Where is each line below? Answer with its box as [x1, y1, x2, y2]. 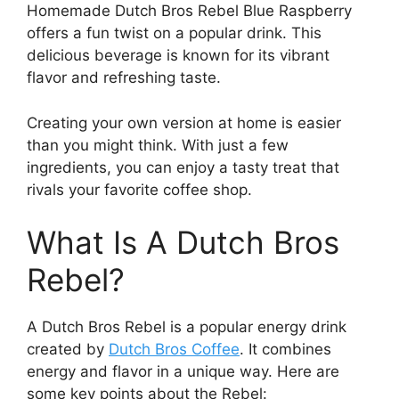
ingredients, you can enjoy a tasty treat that [27, 158, 339, 176]
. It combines [240, 340, 331, 359]
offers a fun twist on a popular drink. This [27, 24, 322, 43]
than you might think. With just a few [27, 135, 289, 154]
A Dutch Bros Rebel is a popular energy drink [27, 318, 346, 337]
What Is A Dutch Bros [27, 224, 339, 262]
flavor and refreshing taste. [27, 69, 221, 87]
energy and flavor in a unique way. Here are [27, 362, 339, 381]
